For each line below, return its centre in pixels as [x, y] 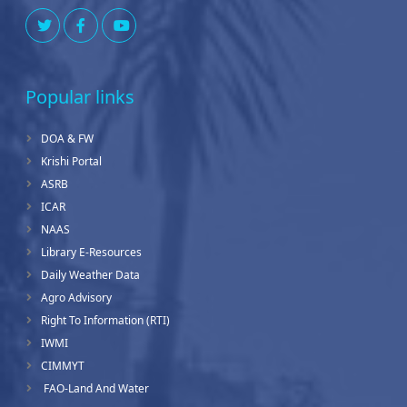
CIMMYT [63, 366]
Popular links [80, 97]
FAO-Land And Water [95, 388]
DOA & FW [67, 139]
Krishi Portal [71, 161]
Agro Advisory [76, 298]
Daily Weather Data [90, 275]
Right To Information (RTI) [105, 320]
